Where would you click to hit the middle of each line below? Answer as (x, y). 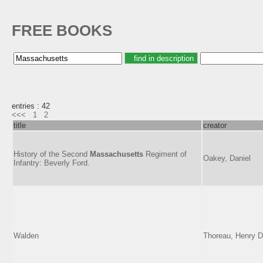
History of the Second (52, 154)
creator (215, 125)
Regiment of (165, 154)
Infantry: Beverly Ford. (52, 163)
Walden (26, 235)
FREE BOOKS (62, 31)
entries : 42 (31, 106)
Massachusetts (117, 154)
